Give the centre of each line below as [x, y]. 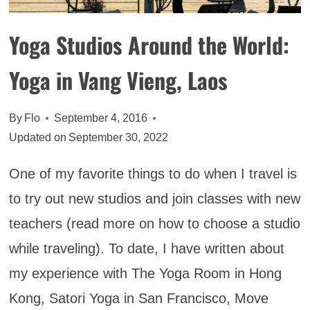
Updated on [37, 138]
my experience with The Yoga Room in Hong [145, 274]
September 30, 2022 [118, 138]
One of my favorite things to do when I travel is [153, 174]
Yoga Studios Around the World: [149, 45]
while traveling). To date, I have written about [146, 249]
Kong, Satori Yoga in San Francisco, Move [138, 299]
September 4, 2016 [100, 118]
